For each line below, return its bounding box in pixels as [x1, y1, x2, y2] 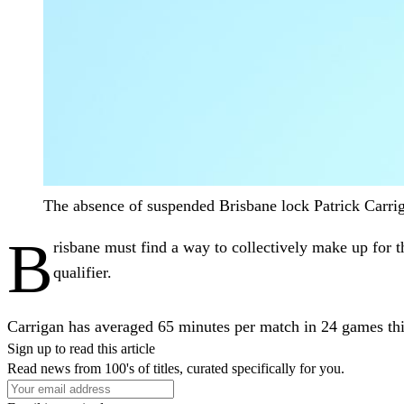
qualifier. [53, 262, 112, 281]
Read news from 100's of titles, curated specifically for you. [7, 360, 344, 376]
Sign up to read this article [7, 340, 155, 356]
